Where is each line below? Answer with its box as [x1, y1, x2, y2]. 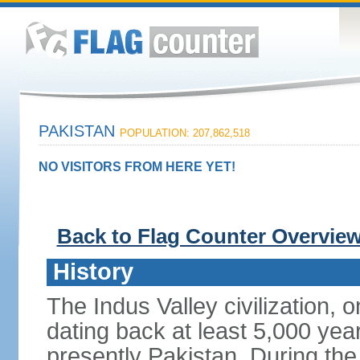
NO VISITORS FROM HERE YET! [38, 160, 235, 174]
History [52, 259, 133, 284]
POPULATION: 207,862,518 [119, 127, 250, 139]
